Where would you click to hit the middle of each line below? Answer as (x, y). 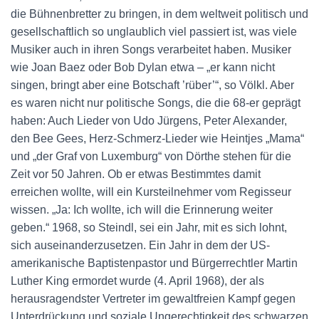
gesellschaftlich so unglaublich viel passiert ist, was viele (154, 32)
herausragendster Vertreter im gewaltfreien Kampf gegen (153, 299)
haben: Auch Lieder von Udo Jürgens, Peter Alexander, (149, 121)
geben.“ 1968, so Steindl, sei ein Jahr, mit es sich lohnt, (149, 228)
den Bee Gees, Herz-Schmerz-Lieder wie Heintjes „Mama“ (157, 138)
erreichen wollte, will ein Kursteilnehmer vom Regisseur (151, 192)
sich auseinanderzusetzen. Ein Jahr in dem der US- (140, 245)
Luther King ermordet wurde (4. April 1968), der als (137, 281)
